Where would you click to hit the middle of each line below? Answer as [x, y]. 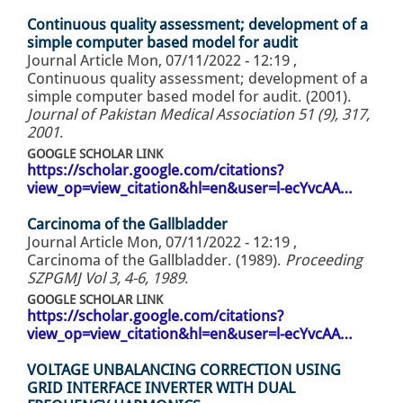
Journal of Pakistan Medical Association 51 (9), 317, [198, 115]
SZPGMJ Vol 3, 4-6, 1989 [106, 278]
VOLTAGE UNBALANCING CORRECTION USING [184, 370]
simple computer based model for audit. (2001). [189, 97]
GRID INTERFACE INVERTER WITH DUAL [161, 388]
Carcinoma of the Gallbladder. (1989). [156, 260]
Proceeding [324, 260]
